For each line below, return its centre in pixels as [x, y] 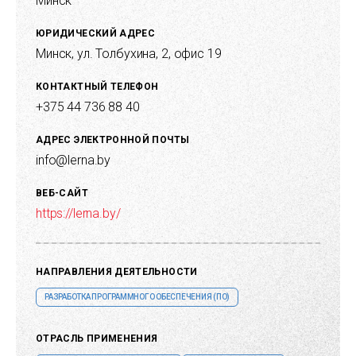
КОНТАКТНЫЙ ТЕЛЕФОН [97, 86]
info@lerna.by [74, 160]
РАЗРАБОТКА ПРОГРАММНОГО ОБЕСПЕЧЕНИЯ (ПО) [137, 296]
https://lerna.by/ [78, 213]
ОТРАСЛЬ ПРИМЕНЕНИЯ [97, 338]
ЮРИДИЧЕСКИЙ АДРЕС [96, 33]
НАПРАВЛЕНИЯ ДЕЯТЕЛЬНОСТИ [117, 271]
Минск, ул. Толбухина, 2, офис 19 [129, 53]
